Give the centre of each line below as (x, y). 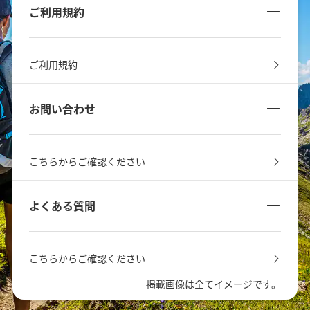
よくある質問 (62, 206)
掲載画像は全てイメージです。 (214, 284)
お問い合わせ (62, 109)
